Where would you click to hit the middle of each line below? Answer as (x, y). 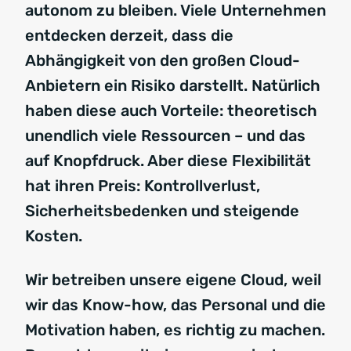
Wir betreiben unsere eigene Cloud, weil (173, 280)
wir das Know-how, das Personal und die (175, 305)
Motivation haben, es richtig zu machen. (175, 330)
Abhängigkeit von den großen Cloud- (163, 61)
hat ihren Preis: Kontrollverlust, (143, 186)
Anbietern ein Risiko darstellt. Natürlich (173, 86)
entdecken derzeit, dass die (129, 36)
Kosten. (54, 236)
